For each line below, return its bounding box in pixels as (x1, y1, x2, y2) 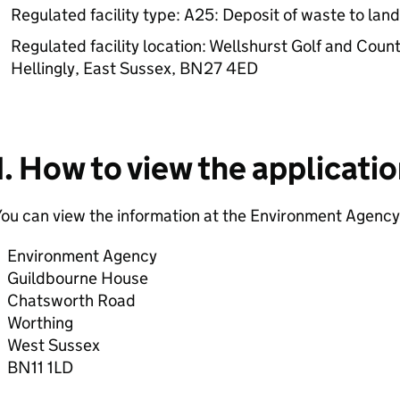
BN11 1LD (6, 357, 73, 378)
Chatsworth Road (6, 290, 136, 311)
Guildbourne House (6, 268, 148, 288)
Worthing (6, 312, 73, 333)
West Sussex (6, 335, 100, 355)
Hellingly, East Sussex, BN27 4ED (10, 58, 258, 79)
